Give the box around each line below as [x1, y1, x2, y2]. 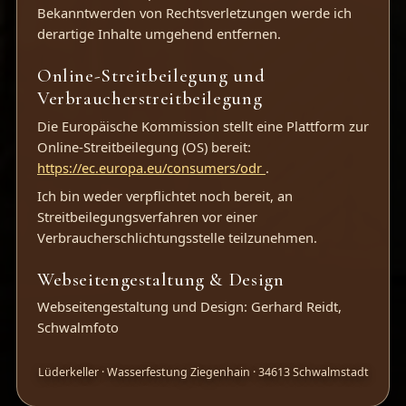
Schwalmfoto [36, 318, 119, 337]
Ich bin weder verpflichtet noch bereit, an [36, 186, 293, 205]
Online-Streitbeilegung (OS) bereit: [36, 137, 251, 156]
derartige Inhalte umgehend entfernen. [36, 24, 281, 43]
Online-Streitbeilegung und [36, 64, 266, 88]
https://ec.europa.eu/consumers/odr [36, 158, 266, 177]
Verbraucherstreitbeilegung [36, 87, 263, 111]
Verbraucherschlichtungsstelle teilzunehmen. [36, 227, 317, 246]
